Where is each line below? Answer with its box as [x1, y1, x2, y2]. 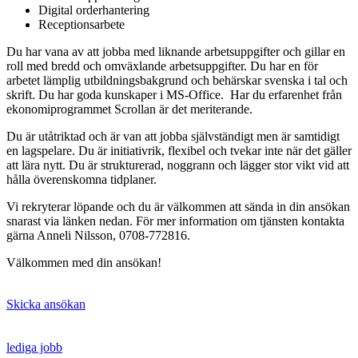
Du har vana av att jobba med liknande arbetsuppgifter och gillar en [6, 45, 345, 59]
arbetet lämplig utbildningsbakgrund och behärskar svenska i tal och [6, 74, 348, 88]
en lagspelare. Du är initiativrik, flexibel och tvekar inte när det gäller [6, 144, 352, 158]
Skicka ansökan [6, 297, 86, 312]
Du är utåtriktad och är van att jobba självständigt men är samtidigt [6, 129, 340, 144]
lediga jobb [6, 340, 62, 355]
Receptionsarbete [38, 18, 125, 32]
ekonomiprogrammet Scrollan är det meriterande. [6, 102, 253, 117]
